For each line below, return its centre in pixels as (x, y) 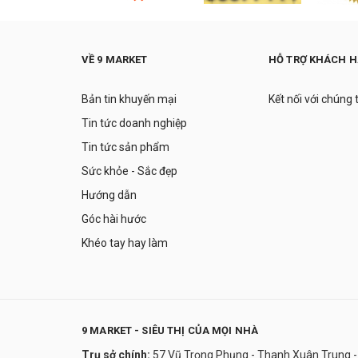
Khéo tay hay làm (125, 243)
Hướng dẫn (109, 195)
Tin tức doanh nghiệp (134, 123)
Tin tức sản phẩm (125, 147)
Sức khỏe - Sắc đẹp (129, 171)
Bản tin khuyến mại (129, 99)
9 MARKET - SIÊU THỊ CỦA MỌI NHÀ (170, 330)
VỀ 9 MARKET (115, 59)
